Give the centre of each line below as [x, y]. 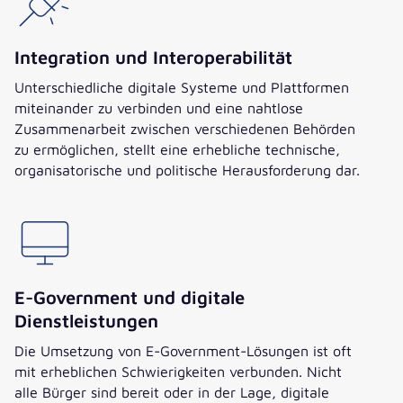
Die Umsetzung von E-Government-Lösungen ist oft [183, 351]
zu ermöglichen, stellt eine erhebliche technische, [177, 149]
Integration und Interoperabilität [153, 58]
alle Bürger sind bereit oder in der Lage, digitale [172, 392]
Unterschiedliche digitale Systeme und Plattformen [182, 87]
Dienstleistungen [86, 321]
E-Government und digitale [130, 298]
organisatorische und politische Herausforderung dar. [187, 170]
